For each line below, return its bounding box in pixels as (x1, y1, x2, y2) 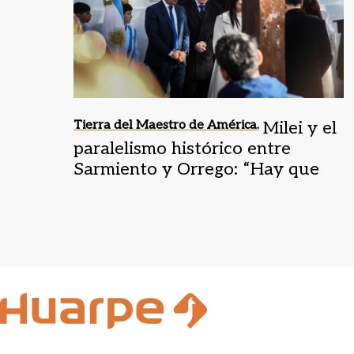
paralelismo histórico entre (73, 138, 291, 160)
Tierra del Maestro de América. (73, 118, 259, 134)
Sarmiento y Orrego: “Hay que (73, 159, 319, 180)
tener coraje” (73, 179, 179, 201)
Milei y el (263, 118, 337, 139)
